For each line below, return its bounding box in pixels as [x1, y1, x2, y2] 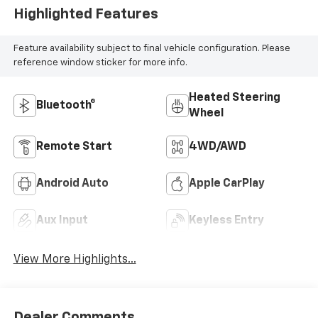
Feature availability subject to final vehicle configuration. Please [13, 44, 290, 54]
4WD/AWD [189, 141, 246, 153]
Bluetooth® [35, 99, 96, 111]
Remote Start [35, 141, 112, 153]
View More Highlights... [13, 253, 136, 265]
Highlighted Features [13, 7, 158, 22]
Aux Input [35, 214, 88, 226]
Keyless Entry [189, 214, 264, 226]
